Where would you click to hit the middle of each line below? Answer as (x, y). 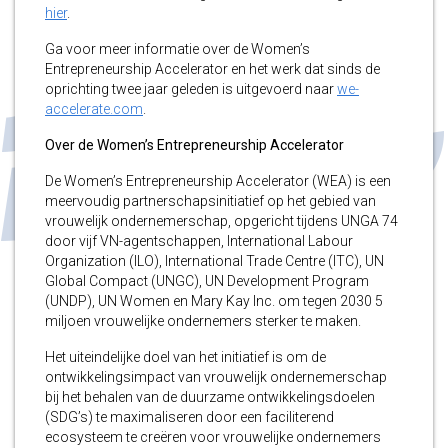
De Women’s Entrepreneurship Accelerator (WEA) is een (218, 181)
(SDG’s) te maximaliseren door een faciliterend (189, 417)
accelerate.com (94, 109)
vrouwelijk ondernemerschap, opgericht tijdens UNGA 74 (221, 221)
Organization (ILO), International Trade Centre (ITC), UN (214, 261)
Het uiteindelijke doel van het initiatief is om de (185, 357)
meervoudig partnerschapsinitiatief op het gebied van (210, 201)
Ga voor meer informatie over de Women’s (177, 49)
